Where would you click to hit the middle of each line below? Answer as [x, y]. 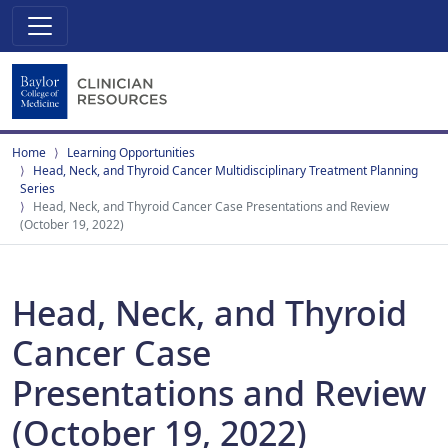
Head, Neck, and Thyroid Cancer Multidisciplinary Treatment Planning [225, 170]
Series [37, 188]
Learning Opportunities [131, 152]
